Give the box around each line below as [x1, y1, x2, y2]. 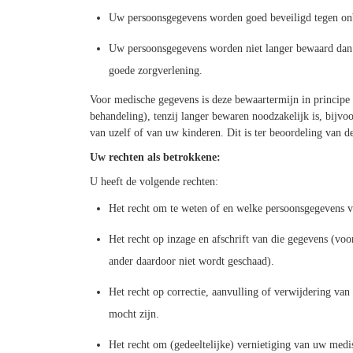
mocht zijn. [108, 308, 159, 321]
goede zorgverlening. [108, 65, 203, 77]
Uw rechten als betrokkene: [89, 150, 221, 163]
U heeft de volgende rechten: [89, 175, 218, 188]
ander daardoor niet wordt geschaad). [108, 255, 274, 267]
